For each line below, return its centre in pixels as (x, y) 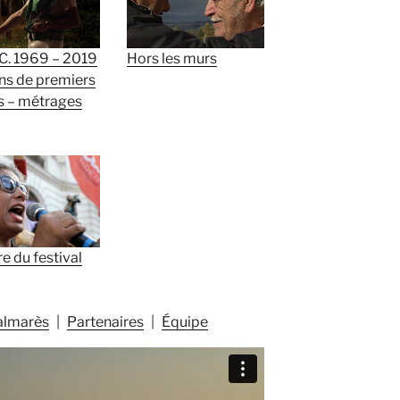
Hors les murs (171, 58)
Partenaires (105, 321)
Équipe (185, 321)
